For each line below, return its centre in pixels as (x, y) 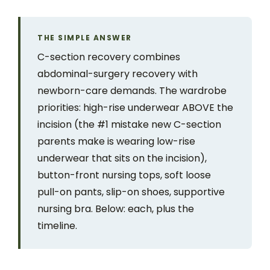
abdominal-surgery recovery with (118, 74)
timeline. (57, 226)
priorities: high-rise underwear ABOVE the (135, 108)
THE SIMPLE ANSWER (85, 38)
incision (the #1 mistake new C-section (129, 124)
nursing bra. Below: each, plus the (116, 209)
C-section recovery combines (109, 57)
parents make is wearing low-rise (116, 141)
